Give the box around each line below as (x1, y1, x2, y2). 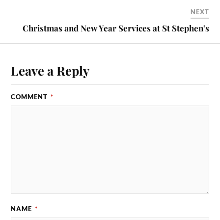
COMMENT (11, 92, 50, 101)
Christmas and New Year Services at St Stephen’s (22, 22, 209, 33)
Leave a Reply (11, 61, 90, 79)
